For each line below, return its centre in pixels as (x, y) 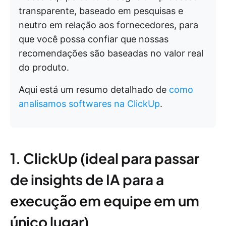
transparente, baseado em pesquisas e (101, 11)
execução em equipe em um (105, 201)
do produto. (44, 67)
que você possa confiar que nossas (94, 39)
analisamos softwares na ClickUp (89, 104)
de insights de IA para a (87, 179)
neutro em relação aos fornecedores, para (108, 25)
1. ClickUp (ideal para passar (105, 158)
